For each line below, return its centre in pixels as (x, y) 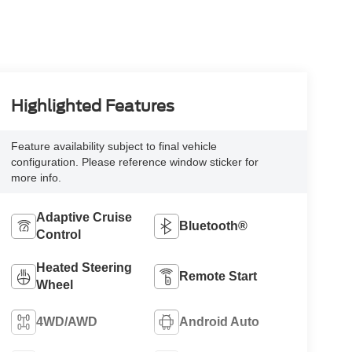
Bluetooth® (214, 225)
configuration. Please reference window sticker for (134, 162)
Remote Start (218, 276)
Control (58, 234)
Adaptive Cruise (84, 217)
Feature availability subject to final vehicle (114, 147)
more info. (36, 178)
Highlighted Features (92, 106)
